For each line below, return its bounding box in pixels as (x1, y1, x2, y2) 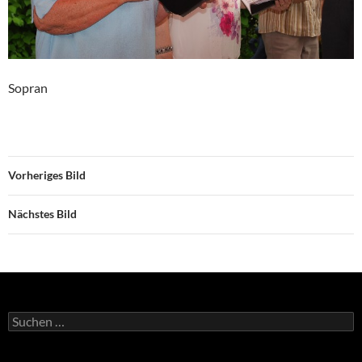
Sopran (8, 79, 48, 95)
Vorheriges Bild (8, 167, 86, 182)
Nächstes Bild (8, 206, 77, 221)
